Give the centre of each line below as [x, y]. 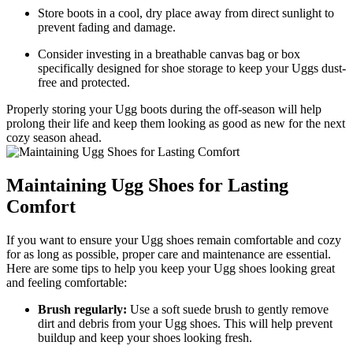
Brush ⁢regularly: [82, 309]
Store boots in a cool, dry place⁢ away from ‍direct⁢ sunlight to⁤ [186, 13]
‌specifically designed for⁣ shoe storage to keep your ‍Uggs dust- [192, 69]
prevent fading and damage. [107, 28]
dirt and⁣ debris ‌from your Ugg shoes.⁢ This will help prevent [185, 323]
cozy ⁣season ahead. [54, 138]
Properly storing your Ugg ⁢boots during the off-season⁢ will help [164, 110]
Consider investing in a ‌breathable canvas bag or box [169, 54]
